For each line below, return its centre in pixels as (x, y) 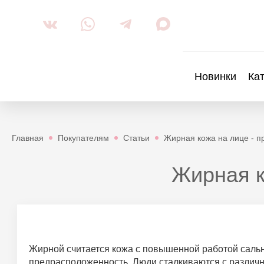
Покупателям (83, 138)
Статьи (136, 138)
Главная (28, 138)
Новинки (216, 76)
